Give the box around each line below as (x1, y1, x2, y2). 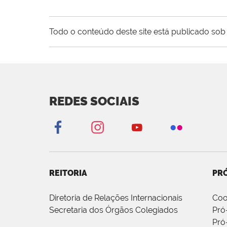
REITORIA (49, 168, 87, 178)
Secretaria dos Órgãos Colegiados (49, 205, 178, 215)
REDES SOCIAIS (49, 93, 139, 108)
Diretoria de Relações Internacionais (49, 193, 182, 203)
